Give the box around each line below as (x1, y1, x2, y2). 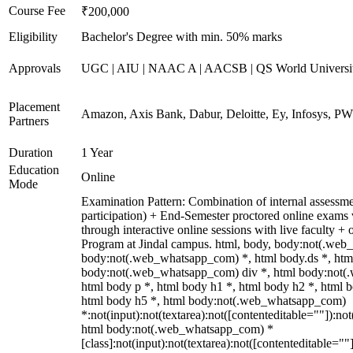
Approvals (9, 61, 61, 75)
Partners (9, 114, 49, 128)
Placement (9, 100, 60, 113)
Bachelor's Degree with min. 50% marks (81, 30, 282, 43)
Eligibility (9, 30, 58, 43)
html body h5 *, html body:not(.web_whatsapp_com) (81, 294, 346, 307)
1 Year (81, 146, 113, 159)
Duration (9, 146, 53, 159)
